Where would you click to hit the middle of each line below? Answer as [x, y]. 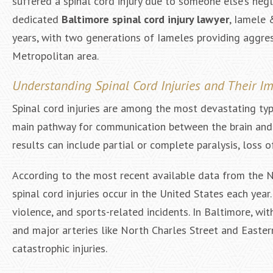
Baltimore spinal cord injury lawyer [145, 19]
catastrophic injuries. [60, 248]
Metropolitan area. [55, 56]
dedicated [37, 19]
